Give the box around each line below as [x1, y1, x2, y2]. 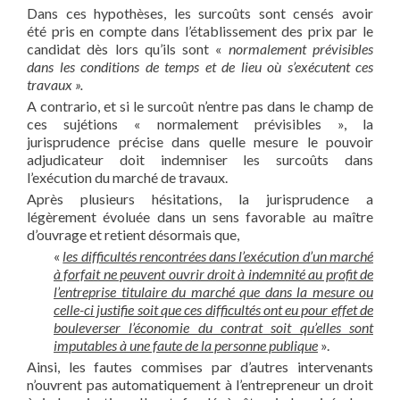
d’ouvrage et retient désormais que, [27, 225, 239, 243]
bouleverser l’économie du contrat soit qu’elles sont [54, 318, 373, 336]
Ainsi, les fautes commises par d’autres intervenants [27, 357, 373, 375]
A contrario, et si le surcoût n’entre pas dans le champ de [27, 96, 373, 114]
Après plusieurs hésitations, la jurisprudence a [27, 189, 373, 207]
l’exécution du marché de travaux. [27, 168, 228, 186]
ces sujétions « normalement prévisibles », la [27, 114, 373, 132]
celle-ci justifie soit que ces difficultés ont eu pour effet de [54, 300, 373, 318]
